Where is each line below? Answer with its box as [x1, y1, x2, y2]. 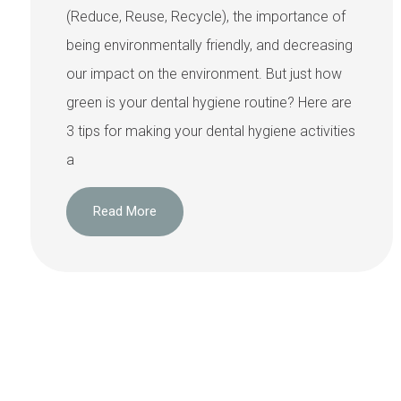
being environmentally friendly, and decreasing [66, 36, 353, 54]
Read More [93, 203, 157, 220]
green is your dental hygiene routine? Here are [66, 93, 352, 111]
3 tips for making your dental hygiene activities [66, 122, 355, 140]
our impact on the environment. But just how [66, 64, 342, 82]
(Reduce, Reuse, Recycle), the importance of [66, 7, 346, 25]
